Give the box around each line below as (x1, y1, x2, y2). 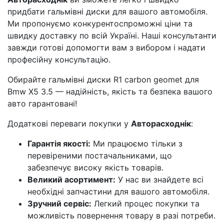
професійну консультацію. (7, 54, 110, 64)
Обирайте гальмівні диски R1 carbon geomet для (7, 74, 199, 84)
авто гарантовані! (7, 98, 77, 108)
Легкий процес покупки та (91, 198, 199, 208)
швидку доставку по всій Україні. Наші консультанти (7, 30, 216, 40)
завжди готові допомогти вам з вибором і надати (7, 42, 205, 52)
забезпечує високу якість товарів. (27, 162, 163, 172)
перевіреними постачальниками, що (27, 150, 172, 160)
